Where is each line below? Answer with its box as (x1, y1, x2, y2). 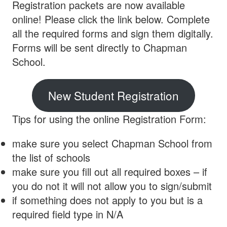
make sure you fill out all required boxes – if (12, 164, 207, 179)
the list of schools (12, 150, 90, 165)
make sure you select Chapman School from (12, 136, 212, 151)
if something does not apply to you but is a (12, 193, 203, 208)
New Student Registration (48, 87, 179, 104)
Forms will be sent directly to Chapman (12, 40, 187, 55)
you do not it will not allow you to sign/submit (12, 178, 212, 194)
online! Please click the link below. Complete (12, 12, 210, 27)
